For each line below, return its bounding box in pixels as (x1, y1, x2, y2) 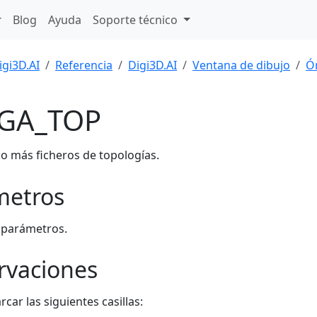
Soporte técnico (93, 12, 181, 28)
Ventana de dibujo (192, 57, 290, 73)
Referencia (55, 57, 113, 73)
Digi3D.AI (128, 57, 177, 73)
